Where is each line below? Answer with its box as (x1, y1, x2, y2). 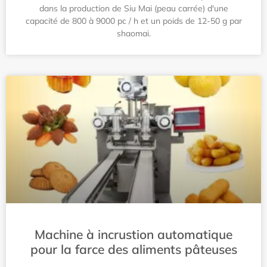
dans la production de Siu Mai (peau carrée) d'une (39, 3, 228, 14)
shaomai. (116, 28, 151, 39)
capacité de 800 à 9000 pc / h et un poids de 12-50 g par (25, 15, 242, 26)
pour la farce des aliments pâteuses (30, 241, 237, 257)
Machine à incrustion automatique (35, 226, 232, 242)
